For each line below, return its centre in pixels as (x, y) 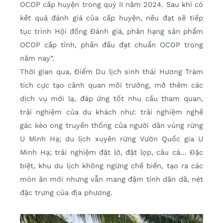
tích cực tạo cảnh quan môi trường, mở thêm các (111, 85)
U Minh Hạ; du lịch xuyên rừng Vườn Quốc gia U (111, 139)
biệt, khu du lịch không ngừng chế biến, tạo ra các (111, 166)
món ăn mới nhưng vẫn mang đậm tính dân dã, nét (111, 179)
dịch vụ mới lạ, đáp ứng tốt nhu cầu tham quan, (111, 98)
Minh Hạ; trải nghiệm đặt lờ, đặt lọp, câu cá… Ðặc (111, 152)
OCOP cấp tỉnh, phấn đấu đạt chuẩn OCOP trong (111, 45)
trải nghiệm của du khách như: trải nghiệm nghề (111, 112)
